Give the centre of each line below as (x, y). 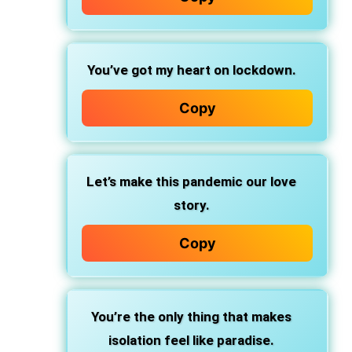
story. (191, 205)
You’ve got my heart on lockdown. (191, 70)
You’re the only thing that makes (191, 317)
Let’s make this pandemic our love (191, 181)
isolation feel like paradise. (191, 340)
